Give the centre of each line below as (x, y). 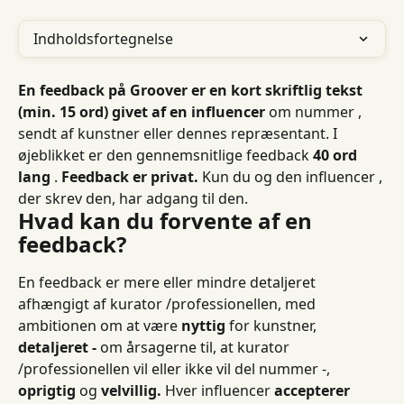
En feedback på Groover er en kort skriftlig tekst (192, 90)
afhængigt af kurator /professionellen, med (169, 304)
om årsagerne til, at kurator (195, 347)
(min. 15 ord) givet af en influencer (142, 112)
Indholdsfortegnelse (103, 39)
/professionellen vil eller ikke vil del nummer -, (176, 369)
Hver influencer (218, 390)
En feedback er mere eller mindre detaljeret (169, 282)
